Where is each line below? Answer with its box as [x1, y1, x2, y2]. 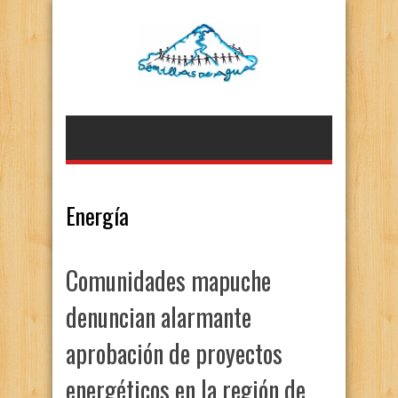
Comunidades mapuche [66, 262, 271, 298]
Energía [66, 198, 129, 233]
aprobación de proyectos [66, 335, 283, 371]
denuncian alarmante [66, 298, 251, 335]
